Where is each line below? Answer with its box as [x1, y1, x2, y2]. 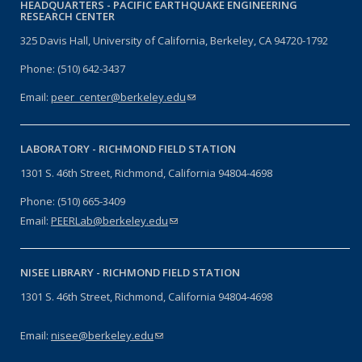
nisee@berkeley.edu [51, 327, 154, 343]
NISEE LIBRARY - [20, 264, 103, 280]
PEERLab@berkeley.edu [51, 213, 168, 228]
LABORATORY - [20, 141, 99, 156]
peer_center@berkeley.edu [51, 89, 186, 104]
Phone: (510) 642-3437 [20, 61, 125, 76]
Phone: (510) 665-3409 [20, 193, 125, 208]
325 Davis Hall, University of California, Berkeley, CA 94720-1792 [20, 32, 330, 48]
